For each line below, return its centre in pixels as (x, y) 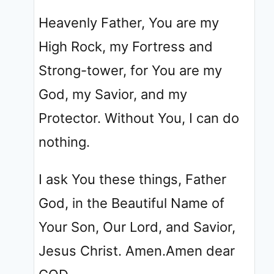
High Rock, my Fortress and (126, 46)
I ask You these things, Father (132, 179)
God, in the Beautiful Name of (131, 203)
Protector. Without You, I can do (139, 118)
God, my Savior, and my (113, 94)
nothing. (64, 142)
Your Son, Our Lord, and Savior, (137, 227)
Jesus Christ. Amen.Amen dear (137, 250)
